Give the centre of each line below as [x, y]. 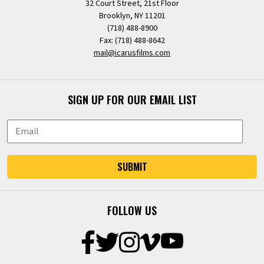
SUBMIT [132, 166]
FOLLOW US [132, 210]
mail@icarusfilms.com [132, 53]
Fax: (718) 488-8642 [132, 40]
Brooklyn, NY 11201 [132, 16]
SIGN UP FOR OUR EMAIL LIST [132, 99]
